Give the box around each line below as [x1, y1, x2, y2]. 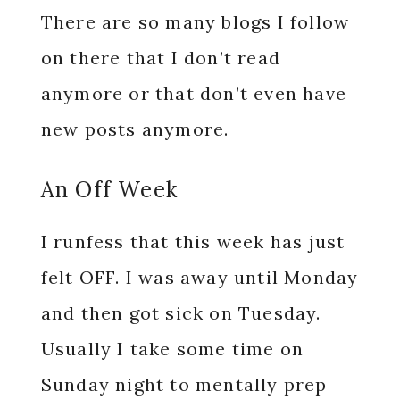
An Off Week [40, 175, 178, 204]
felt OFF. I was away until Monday [40, 265, 359, 288]
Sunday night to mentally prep [40, 372, 328, 396]
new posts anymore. [40, 117, 229, 140]
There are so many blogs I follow [40, 10, 350, 33]
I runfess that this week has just [40, 229, 346, 253]
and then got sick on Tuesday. [40, 301, 321, 324]
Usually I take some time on [40, 337, 304, 360]
